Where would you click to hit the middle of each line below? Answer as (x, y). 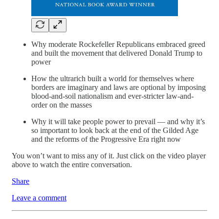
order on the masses (62, 105)
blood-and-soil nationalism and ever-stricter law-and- (112, 96)
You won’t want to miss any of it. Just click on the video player (109, 156)
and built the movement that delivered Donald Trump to (117, 53)
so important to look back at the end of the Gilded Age (115, 131)
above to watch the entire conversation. (72, 165)
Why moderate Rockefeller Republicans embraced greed (118, 44)
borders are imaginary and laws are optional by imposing (119, 88)
